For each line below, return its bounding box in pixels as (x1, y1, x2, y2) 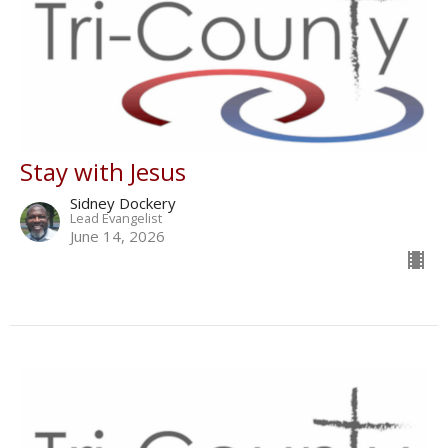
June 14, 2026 (70, 226, 165, 247)
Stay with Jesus (20, 155, 186, 189)
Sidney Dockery (70, 193, 176, 214)
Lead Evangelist (70, 209, 162, 228)
